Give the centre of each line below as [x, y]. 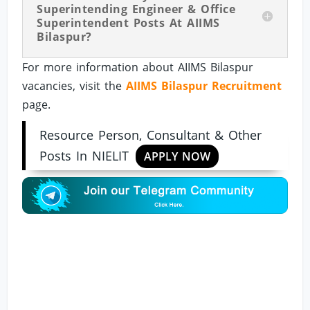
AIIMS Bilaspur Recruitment [204, 85]
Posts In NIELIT [84, 155]
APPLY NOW [177, 156]
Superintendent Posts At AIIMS [128, 22]
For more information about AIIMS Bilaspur [138, 67]
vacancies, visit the [74, 85]
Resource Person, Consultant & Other [151, 135]
